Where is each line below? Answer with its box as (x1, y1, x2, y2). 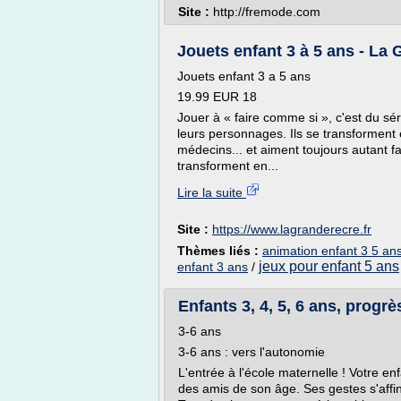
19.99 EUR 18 (177, 90, 257, 104)
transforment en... (177, 158, 278, 173)
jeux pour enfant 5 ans (259, 259, 399, 274)
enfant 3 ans (177, 260, 248, 274)
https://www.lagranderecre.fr (212, 222, 371, 236)
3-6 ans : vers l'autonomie (178, 345, 325, 359)
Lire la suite (177, 185, 246, 200)
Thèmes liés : (177, 243, 262, 258)
